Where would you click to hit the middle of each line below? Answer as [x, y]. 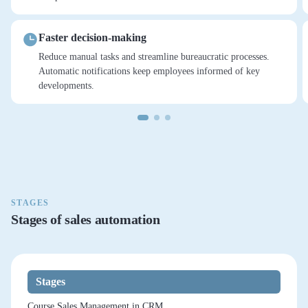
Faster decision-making [92, 37]
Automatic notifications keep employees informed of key [149, 71]
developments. [66, 85]
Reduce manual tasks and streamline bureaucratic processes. [154, 56]
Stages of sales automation [86, 219]
